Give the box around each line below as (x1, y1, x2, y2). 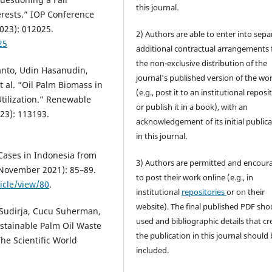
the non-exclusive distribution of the (136, 58, 268, 69)
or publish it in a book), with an (136, 101, 248, 113)
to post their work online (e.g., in (136, 172, 254, 183)
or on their (226, 186, 265, 198)
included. (136, 245, 169, 256)
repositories (182, 186, 227, 198)
